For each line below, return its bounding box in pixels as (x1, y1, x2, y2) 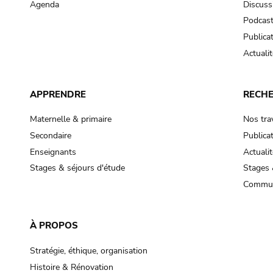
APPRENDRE (29, 88, 86, 101)
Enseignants (29, 146, 76, 158)
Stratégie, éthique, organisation (29, 244, 147, 257)
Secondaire (29, 130, 71, 142)
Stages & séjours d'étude (29, 162, 125, 174)
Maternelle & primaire (29, 113, 112, 126)
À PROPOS (29, 219, 78, 232)
